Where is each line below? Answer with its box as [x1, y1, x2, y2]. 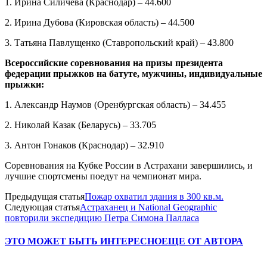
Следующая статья [5, 201, 80, 212]
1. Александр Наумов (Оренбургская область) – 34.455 [5, 99, 226, 110]
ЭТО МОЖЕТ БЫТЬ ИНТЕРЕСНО [5, 236, 162, 247]
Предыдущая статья [5, 191, 85, 201]
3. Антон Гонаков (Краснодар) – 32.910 [5, 139, 164, 150]
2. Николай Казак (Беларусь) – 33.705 [5, 119, 156, 130]
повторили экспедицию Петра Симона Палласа [5, 212, 199, 223]
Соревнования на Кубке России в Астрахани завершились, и [5, 160, 253, 170]
